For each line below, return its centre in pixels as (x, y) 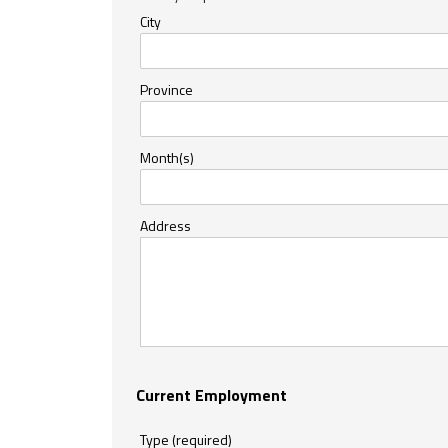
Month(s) (167, 157)
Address (165, 225)
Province (166, 89)
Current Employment (211, 394)
